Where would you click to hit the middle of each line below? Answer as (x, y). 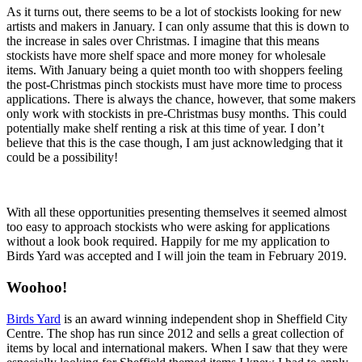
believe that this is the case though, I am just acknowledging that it (175, 143)
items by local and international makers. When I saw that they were (177, 347)
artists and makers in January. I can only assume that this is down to (178, 27)
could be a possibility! (62, 158)
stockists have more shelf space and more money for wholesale (166, 56)
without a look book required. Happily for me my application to (168, 242)
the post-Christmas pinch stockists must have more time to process (174, 85)
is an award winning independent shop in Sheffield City (204, 318)
